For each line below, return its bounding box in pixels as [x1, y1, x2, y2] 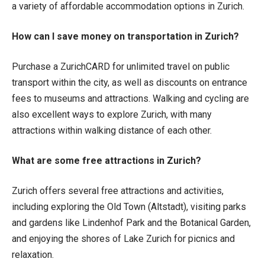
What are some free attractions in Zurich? [12, 154, 201, 166]
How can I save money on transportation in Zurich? [12, 30, 239, 42]
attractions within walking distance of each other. [12, 124, 212, 136]
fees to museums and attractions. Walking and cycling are [12, 92, 249, 104]
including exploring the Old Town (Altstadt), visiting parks [12, 201, 246, 212]
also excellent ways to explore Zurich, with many [12, 108, 212, 120]
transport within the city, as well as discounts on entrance [12, 76, 247, 88]
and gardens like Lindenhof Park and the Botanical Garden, [12, 216, 251, 228]
